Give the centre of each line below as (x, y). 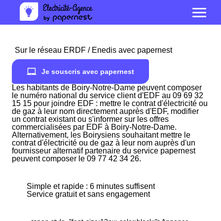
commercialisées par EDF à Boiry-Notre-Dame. (94, 127)
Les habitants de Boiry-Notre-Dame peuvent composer (107, 88)
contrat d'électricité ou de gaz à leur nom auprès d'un (104, 143)
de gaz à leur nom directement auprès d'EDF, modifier (105, 111)
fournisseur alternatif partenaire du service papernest (104, 151)
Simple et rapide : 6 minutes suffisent (91, 186)
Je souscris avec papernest (88, 72)
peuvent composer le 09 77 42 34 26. (76, 159)
